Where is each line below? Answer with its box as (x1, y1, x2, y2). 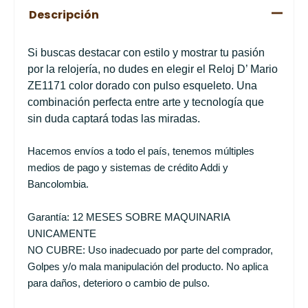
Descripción (28, 7, 99, 23)
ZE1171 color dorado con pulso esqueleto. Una (27, 79, 257, 91)
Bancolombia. (27, 179, 89, 190)
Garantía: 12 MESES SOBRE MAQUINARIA (27, 211, 230, 223)
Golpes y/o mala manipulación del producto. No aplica (27, 261, 268, 272)
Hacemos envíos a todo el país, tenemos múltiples (27, 146, 254, 157)
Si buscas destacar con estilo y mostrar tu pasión (27, 46, 265, 58)
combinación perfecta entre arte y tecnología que (27, 96, 264, 108)
